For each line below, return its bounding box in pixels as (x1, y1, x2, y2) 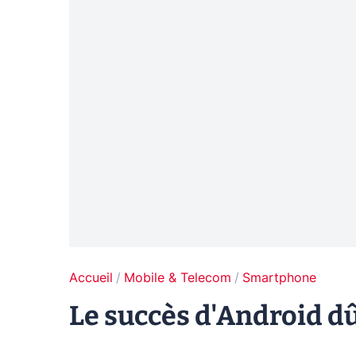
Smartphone (242, 271, 316, 284)
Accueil (69, 271, 113, 284)
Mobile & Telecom (124, 271, 231, 284)
